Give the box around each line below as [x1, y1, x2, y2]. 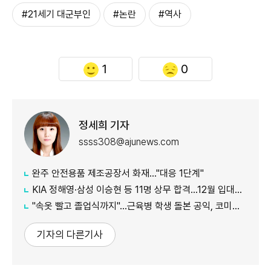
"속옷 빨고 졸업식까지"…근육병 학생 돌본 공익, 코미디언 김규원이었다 [32, 200, 232, 212]
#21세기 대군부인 [22, 8, 91, 20]
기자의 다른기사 [37, 228, 103, 241]
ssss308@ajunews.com [79, 136, 179, 148]
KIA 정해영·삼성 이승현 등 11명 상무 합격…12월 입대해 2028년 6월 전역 [32, 183, 235, 195]
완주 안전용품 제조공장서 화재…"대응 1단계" [32, 167, 204, 179]
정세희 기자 [79, 119, 129, 132]
